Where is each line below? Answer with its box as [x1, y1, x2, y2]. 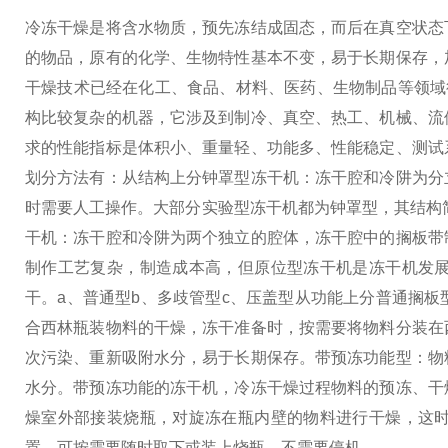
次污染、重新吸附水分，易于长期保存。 [25, 349, 315, 366]
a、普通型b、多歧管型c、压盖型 [57, 289, 295, 306]
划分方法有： [25, 169, 122, 186]
